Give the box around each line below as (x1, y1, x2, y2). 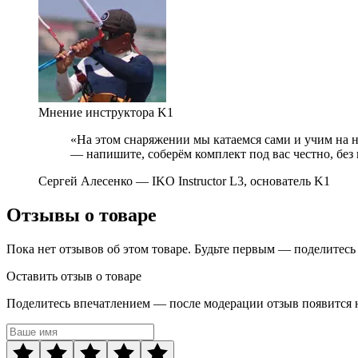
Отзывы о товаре (6, 204, 157, 225)
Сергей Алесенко (38, 173, 136, 188)
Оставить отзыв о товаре (6, 268, 141, 283)
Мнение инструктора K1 (38, 105, 173, 119)
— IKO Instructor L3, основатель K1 (136, 173, 330, 188)
